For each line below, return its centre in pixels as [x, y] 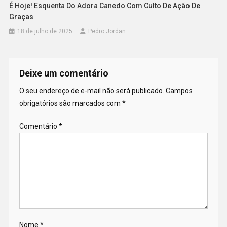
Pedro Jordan [107, 32]
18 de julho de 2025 [45, 32]
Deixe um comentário [64, 73]
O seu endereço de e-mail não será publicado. [91, 91]
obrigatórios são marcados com [70, 104]
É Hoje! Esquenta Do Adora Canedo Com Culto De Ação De [105, 6]
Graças [22, 17]
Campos [179, 91]
